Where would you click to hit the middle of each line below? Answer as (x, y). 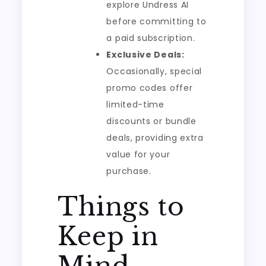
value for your (138, 154)
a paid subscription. (151, 38)
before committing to (156, 21)
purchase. (129, 171)
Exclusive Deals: (145, 55)
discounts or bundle (151, 121)
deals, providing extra (155, 138)
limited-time (135, 104)
